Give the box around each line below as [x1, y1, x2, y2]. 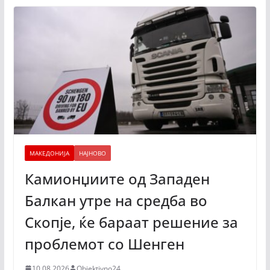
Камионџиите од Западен [24, 168, 210, 189]
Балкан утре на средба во [24, 190, 207, 210]
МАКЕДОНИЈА [29, 148, 69, 157]
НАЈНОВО [78, 148, 106, 157]
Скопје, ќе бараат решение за [24, 212, 238, 232]
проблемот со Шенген [24, 233, 184, 254]
